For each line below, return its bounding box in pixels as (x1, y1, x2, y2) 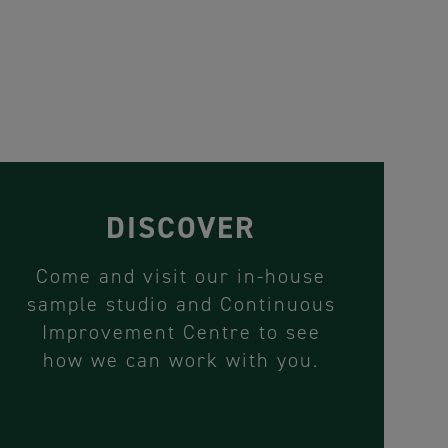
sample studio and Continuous (26, 291, 336, 318)
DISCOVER (106, 208, 257, 249)
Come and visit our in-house (36, 263, 327, 290)
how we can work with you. (43, 347, 320, 374)
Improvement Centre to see (41, 319, 321, 346)
